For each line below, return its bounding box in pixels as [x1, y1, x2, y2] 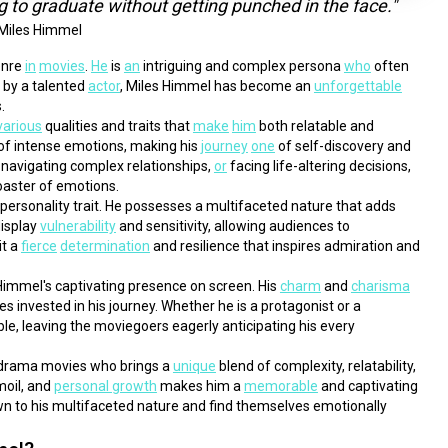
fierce [20, 238, 57, 254]
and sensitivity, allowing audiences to [115, 218, 350, 234]
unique [172, 358, 216, 374]
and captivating [317, 378, 418, 394]
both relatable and [255, 118, 374, 134]
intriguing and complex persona [139, 58, 344, 74]
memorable [243, 378, 318, 394]
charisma [350, 278, 410, 294]
